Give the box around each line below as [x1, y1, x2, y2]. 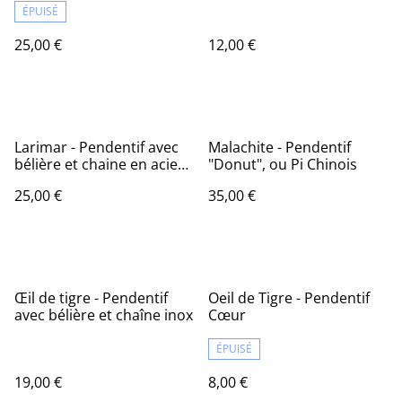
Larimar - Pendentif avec [14, 137, 179, 157]
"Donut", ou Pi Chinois [208, 154, 357, 174]
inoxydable [14, 171, 88, 191]
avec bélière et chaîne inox [14, 305, 193, 325]
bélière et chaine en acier [14, 154, 184, 174]
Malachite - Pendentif [208, 137, 351, 157]
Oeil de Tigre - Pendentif [208, 288, 370, 308]
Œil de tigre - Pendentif [14, 288, 168, 308]
